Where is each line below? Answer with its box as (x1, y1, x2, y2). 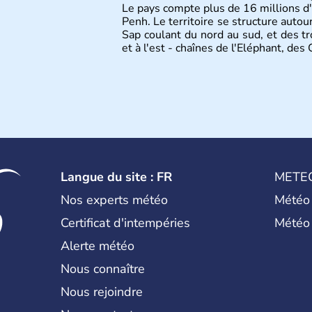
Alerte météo (61, 237, 135, 254)
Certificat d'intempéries (61, 214, 191, 231)
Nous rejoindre (61, 283, 143, 300)
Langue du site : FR (61, 169, 173, 185)
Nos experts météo (61, 192, 169, 208)
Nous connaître (61, 260, 146, 277)
